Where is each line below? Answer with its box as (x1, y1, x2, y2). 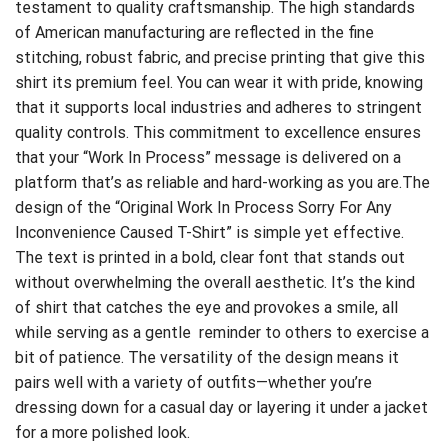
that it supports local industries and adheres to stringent (15, 98, 422, 118)
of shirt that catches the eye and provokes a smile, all (15, 298, 398, 318)
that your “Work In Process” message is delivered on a (15, 148, 401, 168)
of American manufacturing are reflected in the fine (15, 23, 374, 43)
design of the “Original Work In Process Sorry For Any (15, 198, 392, 218)
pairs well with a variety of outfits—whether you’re (15, 373, 372, 393)
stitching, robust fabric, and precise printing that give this (15, 48, 425, 68)
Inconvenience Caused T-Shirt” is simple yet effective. (15, 223, 404, 243)
